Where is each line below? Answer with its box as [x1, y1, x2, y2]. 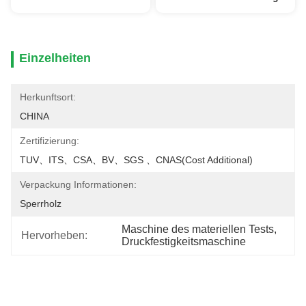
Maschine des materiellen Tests [122, 223, 275, 235]
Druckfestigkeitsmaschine [122, 236, 247, 247]
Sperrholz [20, 198, 61, 209]
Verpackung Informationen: [20, 179, 137, 190]
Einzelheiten [19, 51, 91, 65]
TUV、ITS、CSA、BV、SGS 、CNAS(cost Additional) [20, 154, 253, 165]
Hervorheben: [21, 229, 87, 241]
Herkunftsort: [20, 92, 76, 102]
